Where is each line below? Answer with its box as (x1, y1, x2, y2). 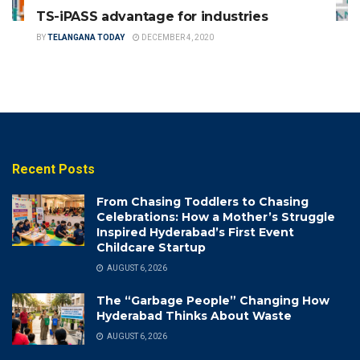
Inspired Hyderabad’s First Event (96, 224, 294, 239)
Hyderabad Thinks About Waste (96, 308, 292, 323)
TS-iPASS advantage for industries (36, 8, 268, 24)
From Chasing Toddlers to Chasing (96, 194, 309, 209)
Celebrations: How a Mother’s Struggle (96, 209, 335, 224)
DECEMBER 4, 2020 (140, 32, 214, 42)
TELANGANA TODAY (47, 32, 125, 42)
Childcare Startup (96, 239, 206, 255)
